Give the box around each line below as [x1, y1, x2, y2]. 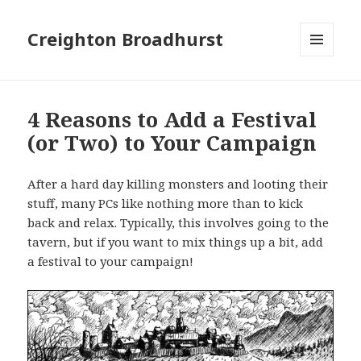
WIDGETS [300, 83, 347, 98]
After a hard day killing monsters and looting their [27, 176, 329, 193]
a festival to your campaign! [27, 253, 194, 270]
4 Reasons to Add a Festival [27, 105, 317, 135]
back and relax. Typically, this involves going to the [27, 214, 330, 231]
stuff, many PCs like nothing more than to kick [27, 195, 304, 212]
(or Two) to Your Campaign [27, 128, 317, 158]
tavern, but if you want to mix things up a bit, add [27, 234, 324, 251]
